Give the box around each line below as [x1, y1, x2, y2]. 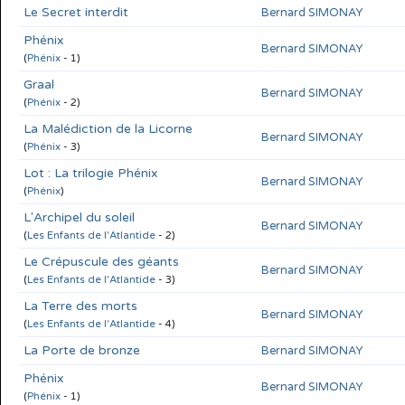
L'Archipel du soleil [24, 209, 135, 225]
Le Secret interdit [24, 4, 128, 20]
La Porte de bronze [24, 342, 140, 358]
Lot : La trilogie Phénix [24, 165, 158, 181]
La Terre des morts [24, 297, 137, 314]
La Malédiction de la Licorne [24, 120, 193, 137]
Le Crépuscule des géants [24, 253, 179, 269]
